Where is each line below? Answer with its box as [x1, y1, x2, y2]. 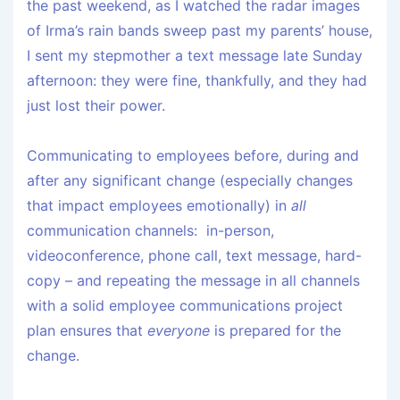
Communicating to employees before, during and [27, 146, 359, 165]
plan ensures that [27, 321, 147, 340]
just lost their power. [27, 96, 165, 115]
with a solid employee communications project [27, 296, 343, 315]
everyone [147, 321, 210, 340]
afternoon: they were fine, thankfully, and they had [27, 71, 367, 90]
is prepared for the [210, 321, 341, 340]
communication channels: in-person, [27, 221, 274, 240]
